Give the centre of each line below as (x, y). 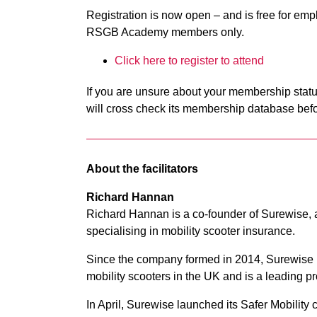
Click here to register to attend (189, 60)
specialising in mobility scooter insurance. (191, 231)
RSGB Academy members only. (165, 32)
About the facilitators (142, 169)
